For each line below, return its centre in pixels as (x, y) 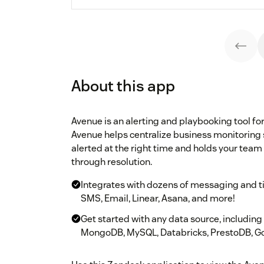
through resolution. (112, 162)
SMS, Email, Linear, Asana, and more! (158, 199)
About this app (123, 86)
